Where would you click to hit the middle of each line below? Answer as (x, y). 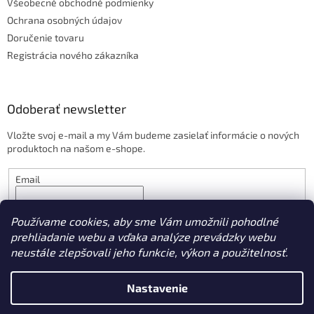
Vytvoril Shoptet (170, 277)
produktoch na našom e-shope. (76, 149)
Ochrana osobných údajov (64, 20)
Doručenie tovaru (46, 38)
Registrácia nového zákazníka (73, 55)
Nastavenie (157, 288)
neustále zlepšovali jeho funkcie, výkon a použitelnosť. (149, 252)
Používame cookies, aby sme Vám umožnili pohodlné (144, 221)
